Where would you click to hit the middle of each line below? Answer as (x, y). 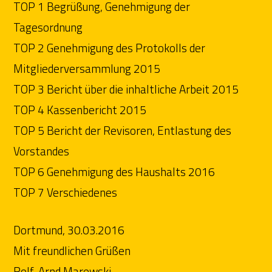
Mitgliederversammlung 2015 (87, 68)
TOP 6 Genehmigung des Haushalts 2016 (114, 171)
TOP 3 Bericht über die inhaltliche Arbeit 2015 (126, 89)
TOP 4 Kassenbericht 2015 (80, 109)
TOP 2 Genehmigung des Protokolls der (110, 47)
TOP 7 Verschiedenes (66, 192)
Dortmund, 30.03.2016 (69, 230)
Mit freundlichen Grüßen (72, 251)
